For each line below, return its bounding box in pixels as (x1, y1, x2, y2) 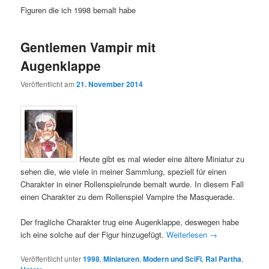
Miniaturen (103, 253, 140, 264)
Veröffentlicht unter (20, 253, 82, 264)
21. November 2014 (76, 79, 144, 90)
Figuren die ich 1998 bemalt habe (20, 4, 136, 16)
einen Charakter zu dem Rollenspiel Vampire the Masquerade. (20, 190, 235, 202)
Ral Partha (205, 253, 242, 264)
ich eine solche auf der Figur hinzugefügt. (20, 228, 167, 240)
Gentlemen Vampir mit (20, 38, 156, 56)
